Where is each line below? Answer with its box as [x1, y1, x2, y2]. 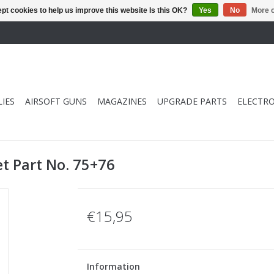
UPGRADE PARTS [157, 95, 227, 107]
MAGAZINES [97, 95, 147, 107]
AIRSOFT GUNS [25, 95, 87, 107]
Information [86, 261, 140, 272]
